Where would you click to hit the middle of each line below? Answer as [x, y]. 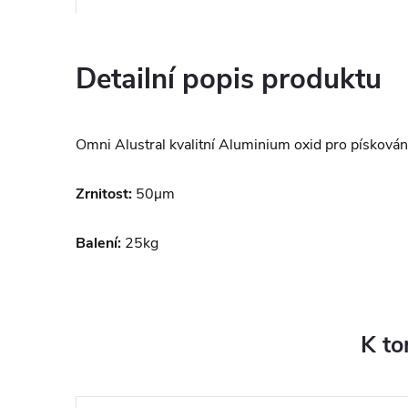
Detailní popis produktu [229, 79]
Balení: [98, 243]
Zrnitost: [104, 194]
